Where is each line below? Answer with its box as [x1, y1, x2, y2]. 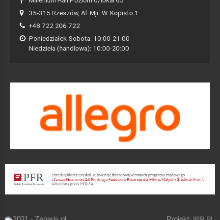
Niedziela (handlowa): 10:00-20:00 [29, 44, 129, 52]
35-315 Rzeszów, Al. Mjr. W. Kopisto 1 [29, 8, 138, 17]
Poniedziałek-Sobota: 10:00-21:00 [29, 34, 130, 42]
